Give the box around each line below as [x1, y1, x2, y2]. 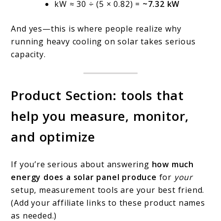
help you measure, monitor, [11, 107, 189, 125]
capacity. [11, 49, 46, 60]
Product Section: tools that [11, 86, 184, 105]
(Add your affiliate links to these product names [11, 197, 205, 208]
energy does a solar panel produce [11, 171, 157, 183]
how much [151, 158, 194, 170]
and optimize [11, 128, 96, 146]
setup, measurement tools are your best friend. [11, 184, 205, 195]
